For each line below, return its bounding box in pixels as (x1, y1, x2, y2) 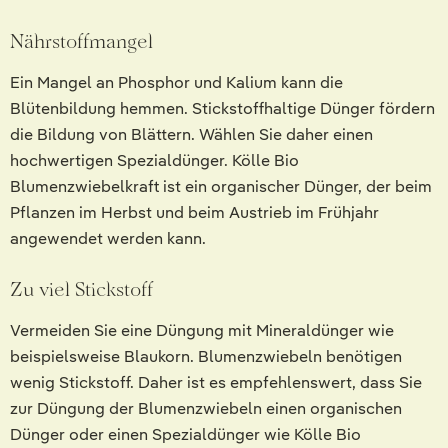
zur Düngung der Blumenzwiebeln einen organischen (10, 398, 402, 420)
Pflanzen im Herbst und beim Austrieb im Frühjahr (10, 202, 379, 224)
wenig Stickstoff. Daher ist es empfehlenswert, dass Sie (10, 372, 422, 394)
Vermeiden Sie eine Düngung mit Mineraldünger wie (10, 320, 394, 342)
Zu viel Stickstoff (10, 277, 153, 302)
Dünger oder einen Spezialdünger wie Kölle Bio (10, 424, 361, 446)
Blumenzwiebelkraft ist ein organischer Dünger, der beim (10, 176, 432, 198)
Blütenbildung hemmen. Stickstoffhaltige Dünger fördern (10, 98, 435, 120)
